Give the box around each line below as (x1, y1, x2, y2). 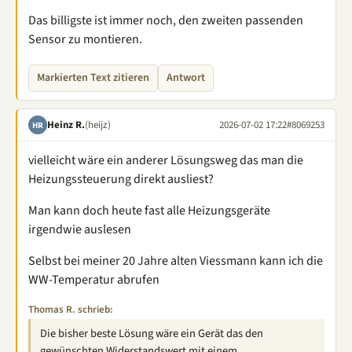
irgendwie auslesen (28, 221, 131, 238)
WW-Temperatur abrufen (28, 271, 159, 288)
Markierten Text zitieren (37, 70, 149, 86)
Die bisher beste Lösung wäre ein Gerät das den (40, 325, 263, 342)
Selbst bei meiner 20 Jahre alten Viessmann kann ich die (28, 252, 323, 269)
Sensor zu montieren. (28, 31, 142, 48)
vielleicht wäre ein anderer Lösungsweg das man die (28, 152, 303, 169)
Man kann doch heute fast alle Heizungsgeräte (28, 202, 270, 219)
